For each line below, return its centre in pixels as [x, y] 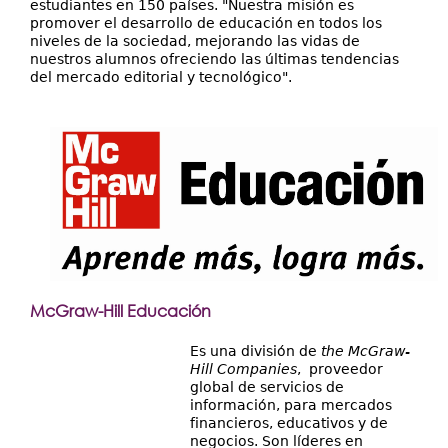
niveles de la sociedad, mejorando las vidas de [195, 41]
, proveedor [340, 369]
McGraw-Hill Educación [120, 311]
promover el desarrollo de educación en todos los [206, 23]
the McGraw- [365, 351]
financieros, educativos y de [289, 423]
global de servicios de [267, 387]
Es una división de [255, 351]
